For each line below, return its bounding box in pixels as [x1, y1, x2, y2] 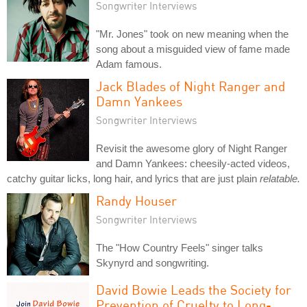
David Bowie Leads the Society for [96, 281, 291, 297]
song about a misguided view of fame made [96, 42, 290, 55]
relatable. [260, 172, 300, 184]
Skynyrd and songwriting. [96, 256, 209, 269]
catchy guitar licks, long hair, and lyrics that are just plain [7, 172, 260, 184]
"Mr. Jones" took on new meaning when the [96, 27, 288, 40]
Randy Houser [96, 192, 177, 208]
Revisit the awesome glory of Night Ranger [96, 142, 287, 154]
